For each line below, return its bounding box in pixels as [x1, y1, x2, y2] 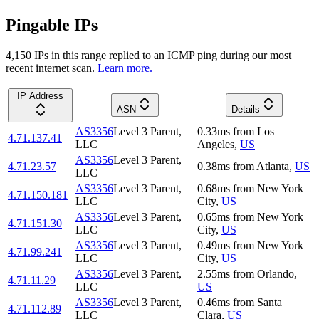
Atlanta [256, 159, 289, 172]
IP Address [17, 90, 63, 101]
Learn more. [98, 61, 152, 74]
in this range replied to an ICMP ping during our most [48, 48, 291, 61]
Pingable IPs [6, 16, 98, 35]
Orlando [257, 267, 294, 280]
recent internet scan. [6, 61, 95, 74]
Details [231, 103, 260, 115]
